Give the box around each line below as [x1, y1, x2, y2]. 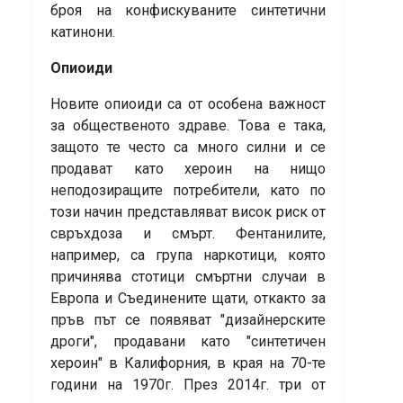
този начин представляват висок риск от [50, 203, 326, 221]
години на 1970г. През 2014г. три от [50, 376, 326, 394]
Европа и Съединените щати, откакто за [50, 290, 326, 308]
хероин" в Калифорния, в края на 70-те [50, 354, 326, 372]
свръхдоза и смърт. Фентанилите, [50, 225, 326, 243]
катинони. [50, 23, 115, 41]
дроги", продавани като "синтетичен [50, 333, 326, 351]
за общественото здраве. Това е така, [50, 117, 326, 135]
